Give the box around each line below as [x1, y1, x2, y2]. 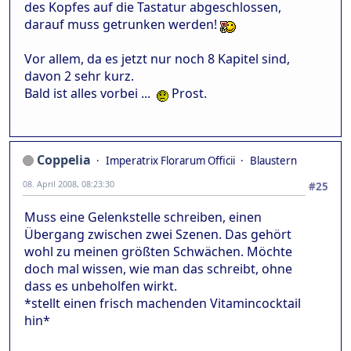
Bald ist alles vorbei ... [24, 84, 157, 102]
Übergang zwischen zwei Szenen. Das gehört [24, 225, 291, 243]
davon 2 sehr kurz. [24, 67, 134, 85]
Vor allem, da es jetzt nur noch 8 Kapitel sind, [24, 49, 290, 67]
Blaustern [250, 153, 297, 168]
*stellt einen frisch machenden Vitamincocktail [24, 294, 301, 312]
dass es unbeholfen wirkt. [24, 277, 177, 295]
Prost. [168, 84, 207, 102]
